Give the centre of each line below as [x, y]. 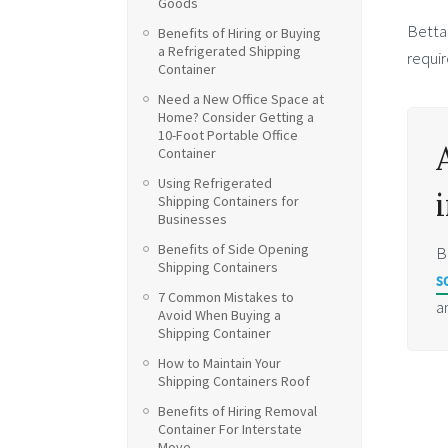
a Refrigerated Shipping [229, 51]
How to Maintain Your [219, 363]
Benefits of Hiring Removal [237, 411]
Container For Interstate [230, 429]
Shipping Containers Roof [234, 381]
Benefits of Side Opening [233, 249]
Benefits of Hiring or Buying [239, 33]
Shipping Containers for [228, 201]
